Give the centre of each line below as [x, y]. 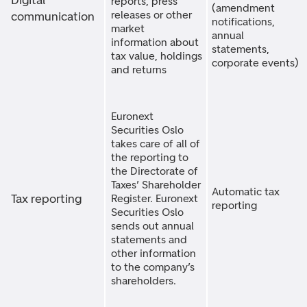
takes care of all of [156, 144]
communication [53, 16]
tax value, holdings [157, 56]
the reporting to [150, 157]
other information [153, 253]
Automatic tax [246, 192]
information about [155, 42]
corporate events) [255, 63]
